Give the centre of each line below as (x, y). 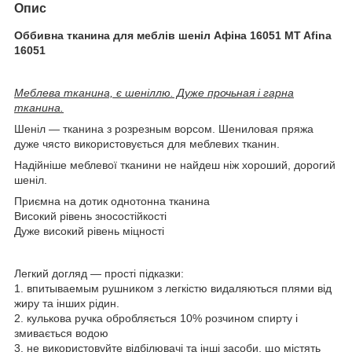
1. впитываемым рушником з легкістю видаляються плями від (173, 288)
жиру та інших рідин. (67, 303)
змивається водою (61, 333)
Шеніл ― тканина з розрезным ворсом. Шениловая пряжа (164, 128)
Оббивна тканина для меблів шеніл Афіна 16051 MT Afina (173, 35)
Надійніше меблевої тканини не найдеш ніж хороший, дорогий (175, 165)
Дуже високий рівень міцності (89, 231)
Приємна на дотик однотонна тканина (112, 201)
